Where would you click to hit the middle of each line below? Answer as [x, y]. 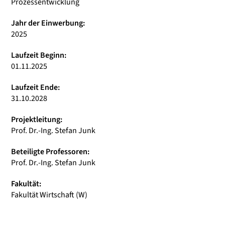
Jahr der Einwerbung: [48, 23]
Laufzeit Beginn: [39, 55]
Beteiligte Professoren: [50, 152]
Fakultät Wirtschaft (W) [49, 195]
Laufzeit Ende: [35, 87]
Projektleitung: [37, 120]
